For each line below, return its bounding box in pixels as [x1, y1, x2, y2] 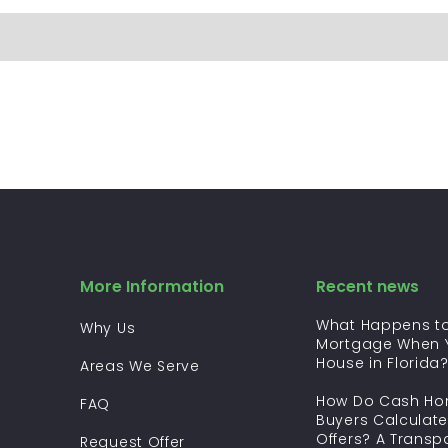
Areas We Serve [80, 356, 200, 376]
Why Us [80, 318, 136, 338]
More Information [80, 275, 224, 299]
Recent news [316, 275, 419, 299]
